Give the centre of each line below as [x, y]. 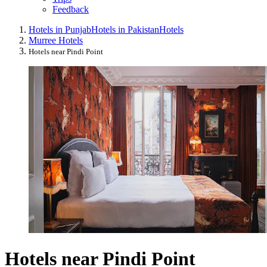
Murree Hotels [56, 40]
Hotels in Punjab [60, 29]
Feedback [71, 9]
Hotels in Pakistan [125, 29]
